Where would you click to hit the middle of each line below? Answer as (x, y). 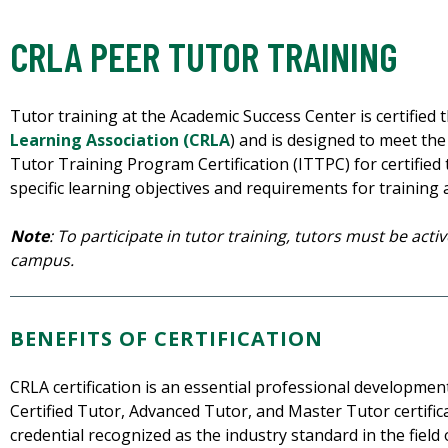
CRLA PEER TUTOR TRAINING (204, 56)
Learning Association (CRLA (120, 140)
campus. (44, 260)
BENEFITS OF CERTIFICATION (169, 339)
